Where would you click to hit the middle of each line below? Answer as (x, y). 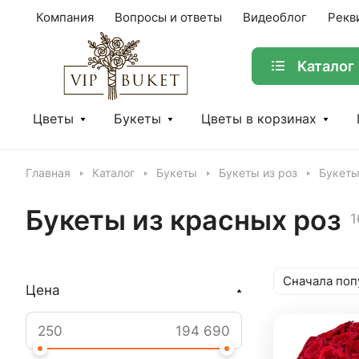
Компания (65, 18)
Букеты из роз (258, 173)
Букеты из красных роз (184, 220)
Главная (48, 173)
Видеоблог (275, 18)
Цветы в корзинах (259, 119)
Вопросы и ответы (168, 18)
